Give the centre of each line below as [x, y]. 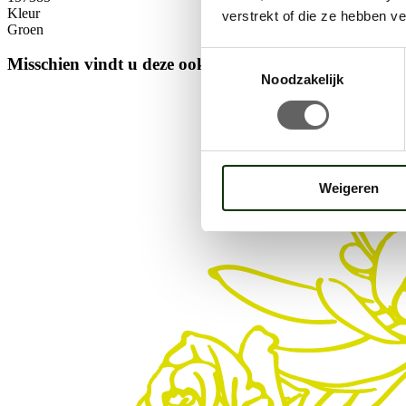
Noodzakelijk [303, 79]
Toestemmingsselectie [267, 58]
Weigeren [348, 188]
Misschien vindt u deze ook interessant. [151, 64]
